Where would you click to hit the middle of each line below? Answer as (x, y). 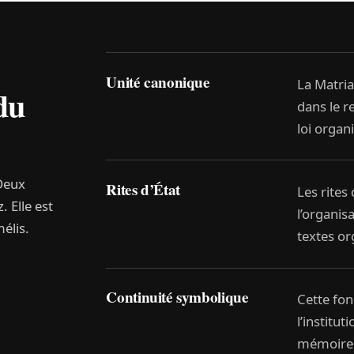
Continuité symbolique (177, 298)
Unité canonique (158, 82)
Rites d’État (143, 190)
